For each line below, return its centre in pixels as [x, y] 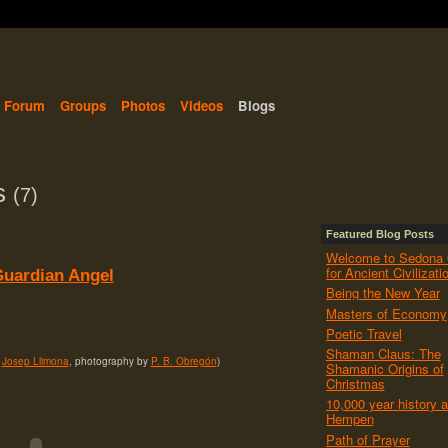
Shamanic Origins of [384, 369]
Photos [142, 105]
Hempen [349, 419]
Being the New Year [382, 293]
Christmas [355, 384]
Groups [82, 105]
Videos [201, 105]
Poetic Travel [363, 333]
